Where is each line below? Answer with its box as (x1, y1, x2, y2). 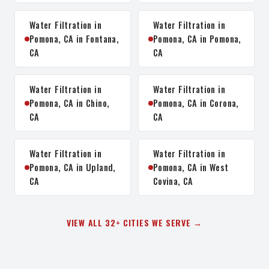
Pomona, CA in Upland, (29, 161, 116, 174)
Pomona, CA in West (153, 161, 229, 174)
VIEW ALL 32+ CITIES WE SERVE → (67, 216, 202, 229)
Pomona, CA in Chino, (29, 97, 110, 109)
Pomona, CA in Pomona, (153, 32, 241, 45)
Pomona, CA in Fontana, (29, 32, 119, 45)
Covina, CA (153, 175, 193, 187)
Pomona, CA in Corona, (153, 97, 239, 109)
